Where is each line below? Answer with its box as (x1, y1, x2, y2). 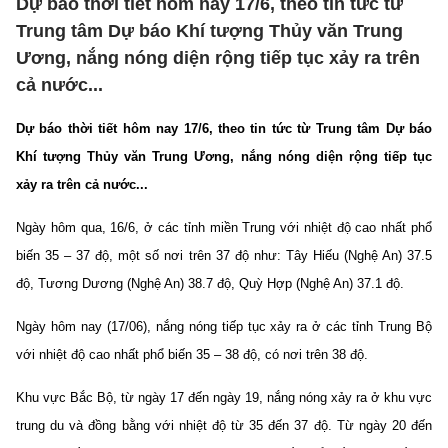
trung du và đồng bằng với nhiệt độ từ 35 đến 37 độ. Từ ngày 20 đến (16, 418, 432, 433)
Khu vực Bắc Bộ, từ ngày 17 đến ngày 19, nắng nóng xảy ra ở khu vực (16, 390, 432, 405)
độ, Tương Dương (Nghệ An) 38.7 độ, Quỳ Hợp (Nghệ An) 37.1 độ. (16, 276, 404, 291)
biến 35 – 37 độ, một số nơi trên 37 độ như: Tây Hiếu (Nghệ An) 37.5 (16, 248, 432, 263)
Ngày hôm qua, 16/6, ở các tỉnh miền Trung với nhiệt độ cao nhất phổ (16, 220, 432, 235)
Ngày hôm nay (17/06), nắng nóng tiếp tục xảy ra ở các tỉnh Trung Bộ (16, 319, 432, 334)
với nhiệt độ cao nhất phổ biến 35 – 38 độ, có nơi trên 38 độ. (16, 347, 368, 362)
